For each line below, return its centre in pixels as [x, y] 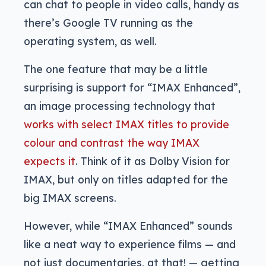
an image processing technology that [120, 106]
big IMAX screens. [70, 198]
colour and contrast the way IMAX [112, 143]
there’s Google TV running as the [108, 23]
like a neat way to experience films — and [130, 244]
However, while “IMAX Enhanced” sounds [128, 226]
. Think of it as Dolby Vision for [153, 161]
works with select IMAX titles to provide [126, 124]
